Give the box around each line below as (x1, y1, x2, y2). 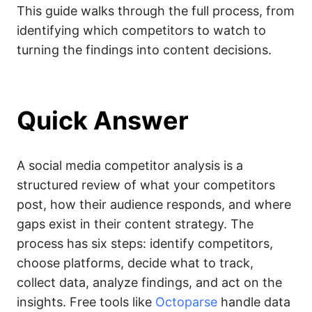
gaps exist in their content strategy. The (17, 217, 253, 231)
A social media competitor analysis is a (17, 158, 243, 173)
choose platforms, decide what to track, (17, 256, 253, 270)
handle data (217, 295, 290, 309)
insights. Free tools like (17, 295, 155, 309)
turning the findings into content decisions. (17, 42, 272, 57)
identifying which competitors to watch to (17, 23, 266, 38)
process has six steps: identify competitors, (17, 236, 273, 251)
